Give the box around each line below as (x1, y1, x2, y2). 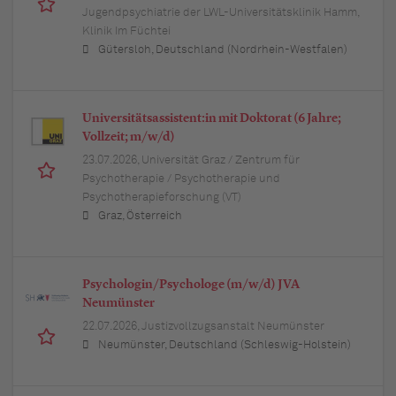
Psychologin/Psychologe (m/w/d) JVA (82, 278, 300, 292)
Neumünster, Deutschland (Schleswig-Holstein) (98, 339, 351, 352)
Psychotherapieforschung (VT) (82, 192, 241, 204)
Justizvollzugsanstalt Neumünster (141, 321, 324, 333)
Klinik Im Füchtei (82, 26, 171, 38)
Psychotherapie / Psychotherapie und (82, 173, 280, 186)
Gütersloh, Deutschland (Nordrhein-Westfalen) (98, 44, 347, 57)
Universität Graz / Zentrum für (141, 155, 300, 167)
